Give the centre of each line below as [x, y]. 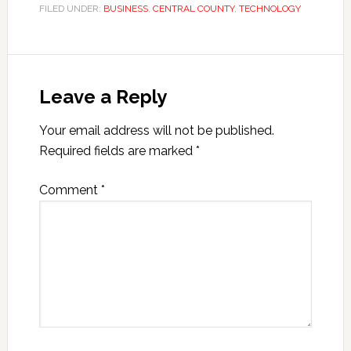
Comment [70, 190]
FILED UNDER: [71, 9]
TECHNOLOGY [270, 9]
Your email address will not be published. [156, 130]
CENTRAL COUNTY [193, 9]
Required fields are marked [117, 151]
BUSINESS [125, 9]
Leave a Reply [103, 97]
